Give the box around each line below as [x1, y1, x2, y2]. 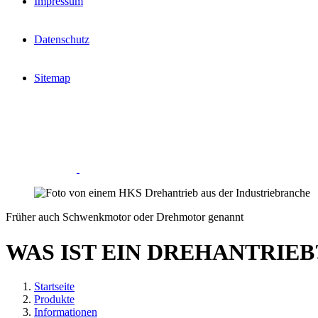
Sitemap [34, 72, 70, 84]
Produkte [34, 293, 75, 306]
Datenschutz [34, 33, 89, 45]
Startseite [34, 280, 75, 293]
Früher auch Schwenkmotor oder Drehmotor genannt [6, 211, 243, 224]
